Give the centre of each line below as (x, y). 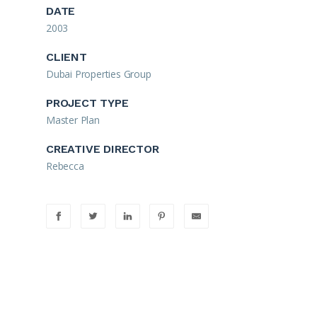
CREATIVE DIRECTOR (103, 149)
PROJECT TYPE (87, 103)
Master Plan (73, 120)
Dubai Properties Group (99, 74)
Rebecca (65, 166)
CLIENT (67, 57)
